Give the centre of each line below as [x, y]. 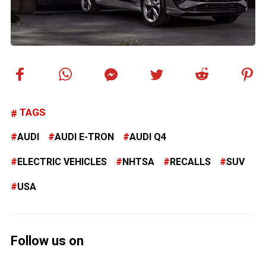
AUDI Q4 [148, 137]
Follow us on [47, 241]
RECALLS [190, 162]
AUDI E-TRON [84, 137]
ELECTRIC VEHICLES [62, 162]
